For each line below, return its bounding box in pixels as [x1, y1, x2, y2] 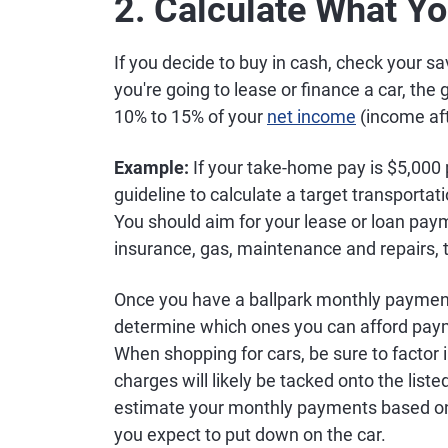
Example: [114, 157, 189, 178]
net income [267, 106, 356, 127]
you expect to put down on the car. [114, 424, 386, 445]
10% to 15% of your [114, 106, 267, 127]
